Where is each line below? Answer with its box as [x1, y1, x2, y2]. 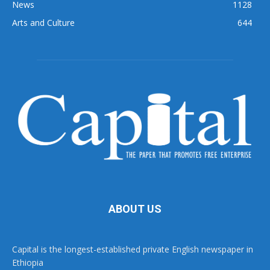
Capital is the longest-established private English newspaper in [12, 243, 253, 255]
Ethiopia [12, 256, 43, 268]
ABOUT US [108, 202, 162, 215]
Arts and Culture [12, 16, 75, 28]
